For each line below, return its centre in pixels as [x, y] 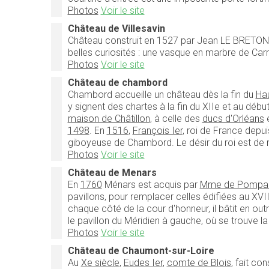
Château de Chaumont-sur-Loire [141, 250]
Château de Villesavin [116, 28]
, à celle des [176, 118]
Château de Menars [112, 172]
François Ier [157, 130]
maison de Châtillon [109, 118]
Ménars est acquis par [151, 184]
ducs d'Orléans [233, 118]
